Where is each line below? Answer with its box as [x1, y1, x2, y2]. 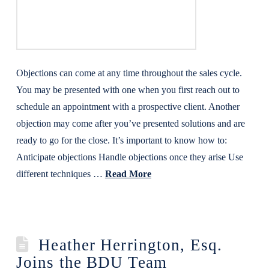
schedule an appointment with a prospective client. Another [16, 101, 240, 112]
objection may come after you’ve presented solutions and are [16, 118, 245, 128]
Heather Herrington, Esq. [38, 236, 223, 254]
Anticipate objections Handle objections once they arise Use [16, 152, 243, 162]
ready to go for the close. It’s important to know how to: [16, 135, 227, 145]
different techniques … [16, 169, 105, 179]
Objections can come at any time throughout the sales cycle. [16, 68, 242, 78]
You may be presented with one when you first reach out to [16, 85, 240, 95]
